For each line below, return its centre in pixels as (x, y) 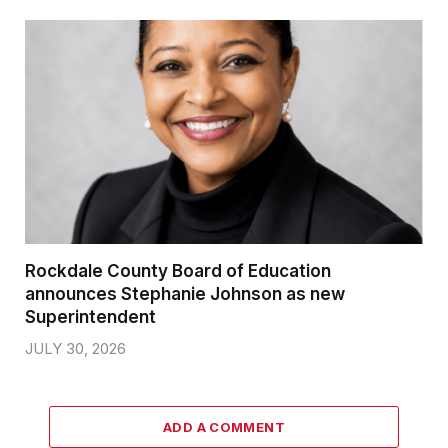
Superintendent (90, 316)
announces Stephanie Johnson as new (185, 293)
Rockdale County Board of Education (178, 270)
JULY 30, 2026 (75, 348)
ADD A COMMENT (224, 426)
